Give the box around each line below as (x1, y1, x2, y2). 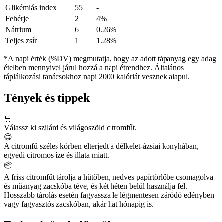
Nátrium (5, 25, 31, 34)
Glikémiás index (5, 3, 56, 12)
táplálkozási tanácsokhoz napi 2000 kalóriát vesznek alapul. (4, 72, 190, 81)
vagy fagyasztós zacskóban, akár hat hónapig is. (4, 199, 154, 208)
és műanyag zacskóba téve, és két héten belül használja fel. (4, 181, 187, 190)
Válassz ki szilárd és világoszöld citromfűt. (4, 123, 137, 132)
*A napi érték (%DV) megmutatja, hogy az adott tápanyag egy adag (4, 55, 216, 63)
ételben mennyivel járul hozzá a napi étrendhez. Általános (4, 63, 184, 72)
